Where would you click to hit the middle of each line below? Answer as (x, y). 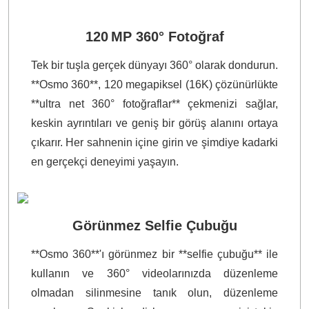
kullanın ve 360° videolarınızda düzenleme (154, 274)
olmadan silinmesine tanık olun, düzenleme (154, 293)
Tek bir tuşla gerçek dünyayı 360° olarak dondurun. (154, 66)
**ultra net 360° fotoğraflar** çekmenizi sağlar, (154, 104)
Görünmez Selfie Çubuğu (154, 226)
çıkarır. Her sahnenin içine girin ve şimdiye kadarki (154, 143)
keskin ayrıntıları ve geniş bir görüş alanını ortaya (154, 123)
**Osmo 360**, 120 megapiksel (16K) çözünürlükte (154, 85)
